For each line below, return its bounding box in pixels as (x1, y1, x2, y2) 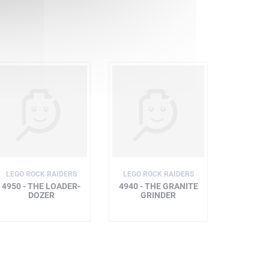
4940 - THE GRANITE (118, 181, 198, 191)
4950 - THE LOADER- (2, 181, 80, 191)
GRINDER (141, 190, 176, 200)
